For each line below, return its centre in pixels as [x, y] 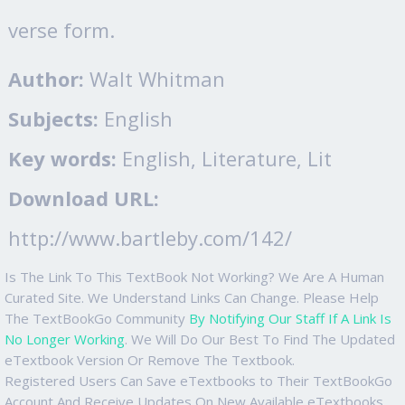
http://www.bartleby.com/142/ [150, 237]
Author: [46, 78]
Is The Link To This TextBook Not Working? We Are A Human [194, 276]
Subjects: [53, 118]
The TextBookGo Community [97, 318]
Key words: [62, 158]
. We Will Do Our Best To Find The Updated [260, 339]
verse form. [61, 29]
